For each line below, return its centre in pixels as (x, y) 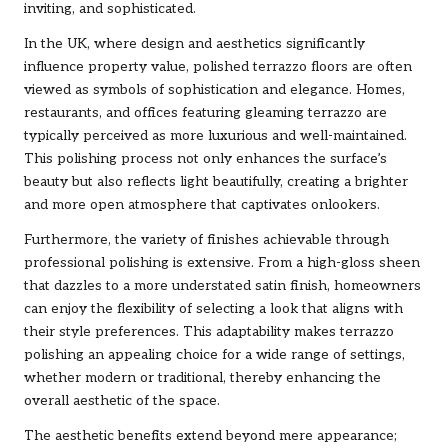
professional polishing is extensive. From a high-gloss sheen (222, 262)
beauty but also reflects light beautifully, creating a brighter (216, 181)
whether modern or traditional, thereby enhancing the (202, 377)
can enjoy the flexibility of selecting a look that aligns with (213, 308)
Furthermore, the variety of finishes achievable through (206, 239)
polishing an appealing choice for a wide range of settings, (214, 354)
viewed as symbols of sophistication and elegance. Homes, (214, 89)
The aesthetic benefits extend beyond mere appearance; (210, 435)
